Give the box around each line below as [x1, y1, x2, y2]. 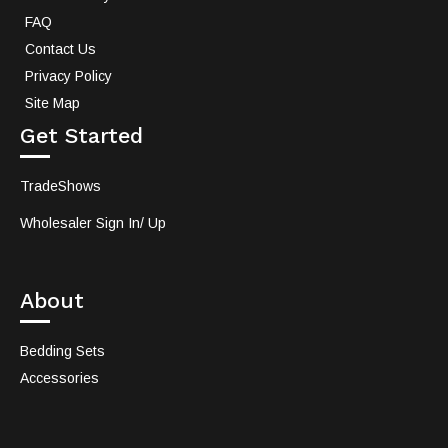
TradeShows [20, 178, 101, 195]
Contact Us [25, 41, 96, 58]
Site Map [25, 95, 80, 112]
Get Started [20, 123, 143, 149]
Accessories [20, 370, 99, 387]
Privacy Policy [25, 68, 112, 85]
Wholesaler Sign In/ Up [20, 215, 166, 232]
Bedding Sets [20, 343, 105, 360]
